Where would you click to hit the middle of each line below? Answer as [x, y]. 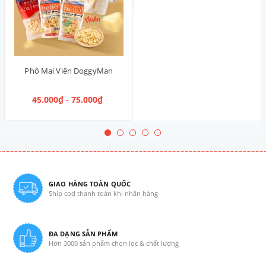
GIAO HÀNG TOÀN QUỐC [90, 183]
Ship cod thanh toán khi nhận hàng [103, 193]
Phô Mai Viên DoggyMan [69, 70]
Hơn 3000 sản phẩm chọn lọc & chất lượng [114, 243]
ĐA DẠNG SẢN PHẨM [83, 233]
